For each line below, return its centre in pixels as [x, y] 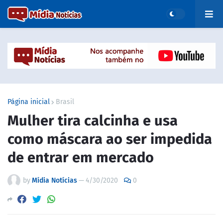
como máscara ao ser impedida [110, 139]
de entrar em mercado [81, 157]
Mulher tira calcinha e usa [93, 120]
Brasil [65, 102]
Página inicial [29, 102]
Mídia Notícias [55, 180]
